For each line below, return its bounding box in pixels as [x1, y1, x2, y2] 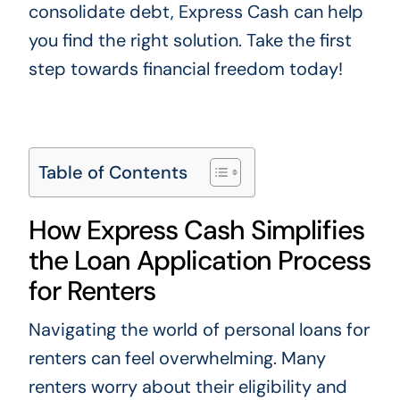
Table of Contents [37, 161, 187, 185]
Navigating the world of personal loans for [28, 317, 370, 341]
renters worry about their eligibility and [28, 374, 347, 398]
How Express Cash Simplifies [28, 212, 364, 247]
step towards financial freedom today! [28, 56, 343, 80]
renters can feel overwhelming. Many [28, 346, 326, 370]
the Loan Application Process [28, 242, 371, 278]
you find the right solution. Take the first [28, 28, 352, 52]
